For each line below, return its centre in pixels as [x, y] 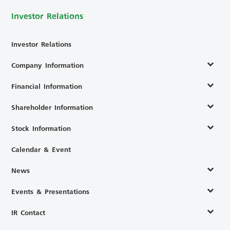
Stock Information [41, 128]
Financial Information [47, 86]
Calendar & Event [41, 149]
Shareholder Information [52, 107]
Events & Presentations [51, 191]
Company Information [48, 65]
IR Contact [28, 212]
